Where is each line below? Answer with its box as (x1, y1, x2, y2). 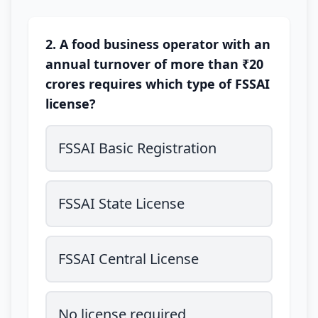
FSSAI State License (58, 194, 185, 213)
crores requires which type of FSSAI (45, 75, 270, 92)
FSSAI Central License (58, 249, 199, 268)
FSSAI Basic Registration (58, 138, 216, 158)
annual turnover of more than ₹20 (45, 55, 263, 72)
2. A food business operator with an (45, 35, 270, 53)
